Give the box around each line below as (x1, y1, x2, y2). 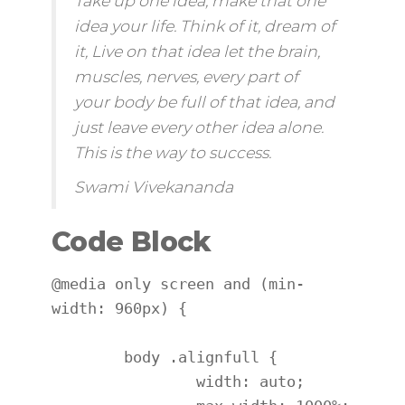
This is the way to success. (73, 142, 271, 162)
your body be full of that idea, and (73, 91, 334, 111)
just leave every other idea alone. (73, 117, 324, 137)
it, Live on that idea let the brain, (73, 41, 320, 61)
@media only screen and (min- (51, 274, 305, 293)
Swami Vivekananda (73, 176, 233, 196)
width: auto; (51, 372, 196, 391)
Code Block (51, 224, 212, 259)
